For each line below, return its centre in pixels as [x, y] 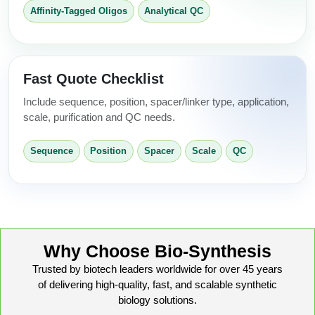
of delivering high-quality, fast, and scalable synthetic [157, 284]
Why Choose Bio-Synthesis [157, 251]
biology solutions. [157, 300]
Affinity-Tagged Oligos [78, 11]
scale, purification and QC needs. [99, 117]
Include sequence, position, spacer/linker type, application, [156, 101]
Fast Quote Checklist [94, 78]
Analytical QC [174, 11]
